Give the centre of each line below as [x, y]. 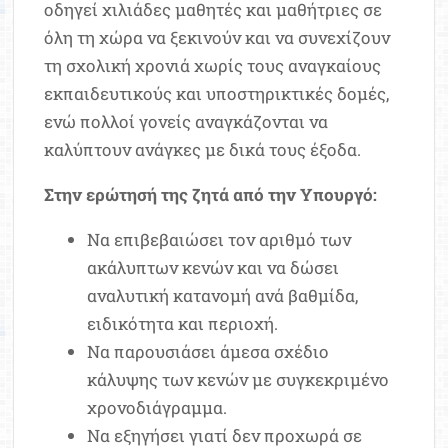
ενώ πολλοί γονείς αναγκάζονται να [186, 122]
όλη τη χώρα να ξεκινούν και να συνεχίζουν [217, 38]
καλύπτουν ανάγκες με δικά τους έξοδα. [203, 150]
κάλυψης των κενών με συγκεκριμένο [237, 380]
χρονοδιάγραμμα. [156, 408]
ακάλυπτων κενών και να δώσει [212, 268]
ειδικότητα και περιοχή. [182, 324]
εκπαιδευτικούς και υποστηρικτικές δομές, [217, 94]
